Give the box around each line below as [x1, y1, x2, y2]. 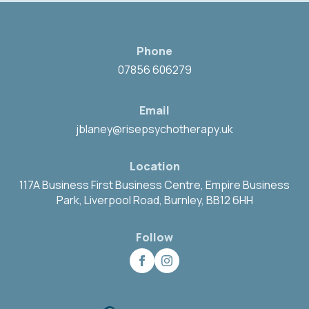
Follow [136, 230, 173, 245]
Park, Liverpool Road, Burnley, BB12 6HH [56, 192, 253, 208]
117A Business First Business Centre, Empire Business [19, 177, 290, 192]
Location [129, 159, 180, 174]
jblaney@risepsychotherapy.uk [76, 121, 233, 137]
